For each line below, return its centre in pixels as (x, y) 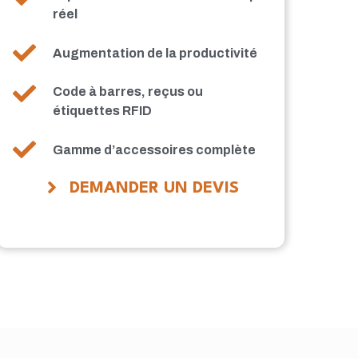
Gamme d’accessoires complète (155, 149)
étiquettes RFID (103, 111)
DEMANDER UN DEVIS (154, 189)
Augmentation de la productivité (155, 53)
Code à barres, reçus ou (128, 92)
